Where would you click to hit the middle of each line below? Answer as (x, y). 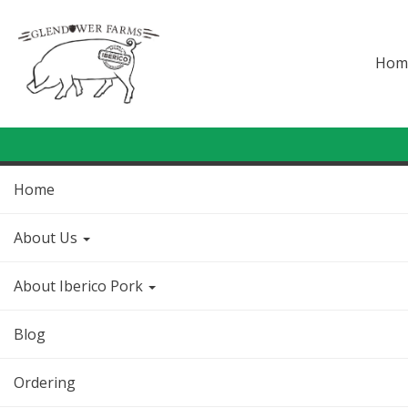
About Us (47, 237)
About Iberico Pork (80, 286)
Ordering (45, 382)
